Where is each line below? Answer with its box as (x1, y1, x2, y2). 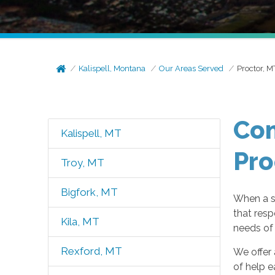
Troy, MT (60, 157, 104, 169)
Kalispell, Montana (79, 64, 146, 73)
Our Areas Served (159, 64, 224, 73)
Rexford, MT (60, 245, 122, 257)
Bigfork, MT (60, 186, 118, 198)
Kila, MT (60, 215, 99, 228)
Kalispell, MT (60, 127, 122, 139)
